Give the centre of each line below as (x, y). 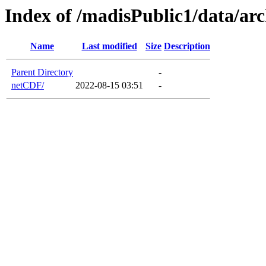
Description (187, 46)
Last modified (109, 46)
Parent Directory (42, 72)
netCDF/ (28, 85)
